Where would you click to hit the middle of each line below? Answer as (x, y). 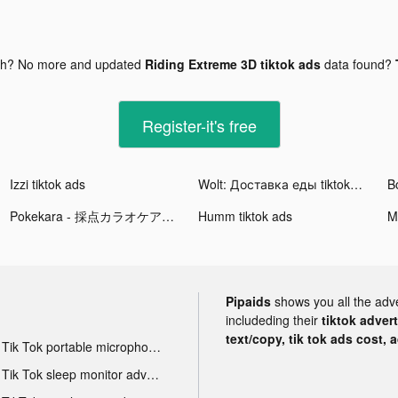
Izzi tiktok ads (48, 183)
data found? (358, 64)
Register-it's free (199, 125)
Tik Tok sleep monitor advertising (152, 374)
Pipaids (248, 301)
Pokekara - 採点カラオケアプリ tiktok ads (168, 215)
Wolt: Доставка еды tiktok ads (357, 183)
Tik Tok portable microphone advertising (154, 346)
